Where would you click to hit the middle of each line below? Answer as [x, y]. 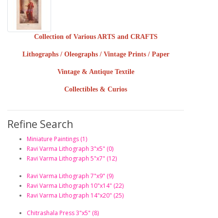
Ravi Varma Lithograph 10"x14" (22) [75, 186]
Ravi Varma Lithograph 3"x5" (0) [70, 149]
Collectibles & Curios [96, 90]
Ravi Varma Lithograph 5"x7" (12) [72, 159]
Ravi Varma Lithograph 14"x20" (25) [75, 196]
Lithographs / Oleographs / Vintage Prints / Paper [96, 54]
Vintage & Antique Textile [96, 72]
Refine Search [40, 124]
